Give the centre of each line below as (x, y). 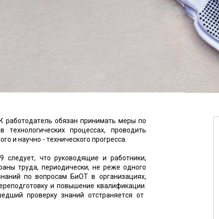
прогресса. (109, 140)
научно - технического (54, 140)
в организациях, (117, 177)
